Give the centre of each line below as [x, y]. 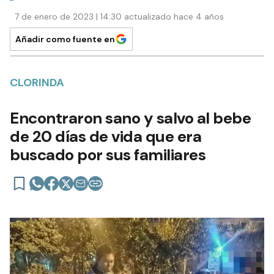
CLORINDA [37, 82]
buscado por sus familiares [108, 154]
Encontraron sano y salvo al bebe [130, 118]
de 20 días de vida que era [106, 136]
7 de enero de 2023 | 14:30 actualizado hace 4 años [119, 16]
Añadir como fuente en [65, 39]
